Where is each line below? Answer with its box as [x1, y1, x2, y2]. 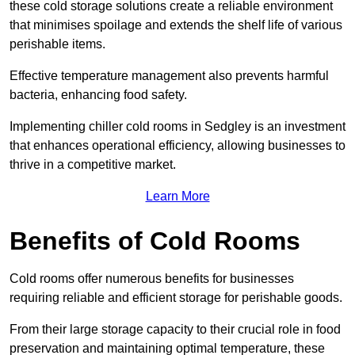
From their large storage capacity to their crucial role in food [10, 322, 341, 336]
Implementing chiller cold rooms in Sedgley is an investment [10, 119, 345, 133]
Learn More [145, 189, 210, 203]
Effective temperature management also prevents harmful [10, 68, 329, 82]
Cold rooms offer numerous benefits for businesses [10, 271, 294, 285]
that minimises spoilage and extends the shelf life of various [10, 17, 342, 32]
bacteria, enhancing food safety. [10, 87, 187, 101]
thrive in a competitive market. [10, 157, 176, 171]
